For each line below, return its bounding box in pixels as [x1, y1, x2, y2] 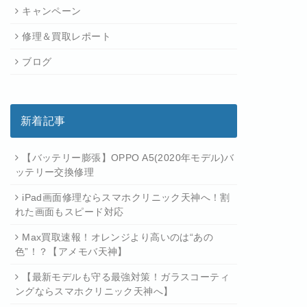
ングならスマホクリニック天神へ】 [14, 286, 173, 297]
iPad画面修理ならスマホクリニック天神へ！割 [22, 192, 230, 203]
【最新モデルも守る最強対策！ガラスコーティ [22, 271, 230, 282]
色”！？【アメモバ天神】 [14, 246, 127, 257]
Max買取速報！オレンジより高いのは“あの [22, 232, 214, 243]
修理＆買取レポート [22, 31, 112, 42]
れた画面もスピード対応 [14, 206, 124, 217]
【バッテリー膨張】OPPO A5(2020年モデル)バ [22, 152, 234, 163]
